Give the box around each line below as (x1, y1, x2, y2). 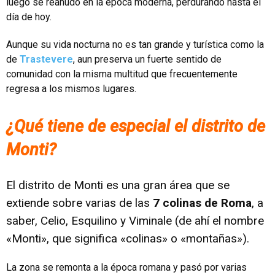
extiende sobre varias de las (6, 195, 153, 210)
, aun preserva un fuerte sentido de (73, 53, 222, 65)
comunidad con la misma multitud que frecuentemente (6, 68, 238, 80)
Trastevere (20, 53, 73, 65)
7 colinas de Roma (153, 195, 252, 210)
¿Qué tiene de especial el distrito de (6, 116, 265, 136)
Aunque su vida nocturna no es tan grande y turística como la (6, 38, 264, 50)
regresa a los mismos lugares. (6, 82, 136, 95)
